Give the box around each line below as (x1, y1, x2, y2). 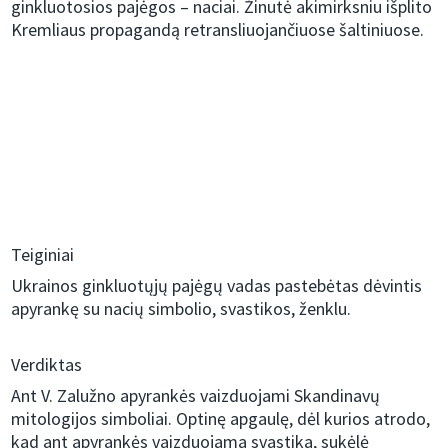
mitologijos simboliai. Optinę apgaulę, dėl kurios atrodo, (11, 407, 431, 431)
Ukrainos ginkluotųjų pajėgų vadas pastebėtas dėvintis (11, 274, 423, 298)
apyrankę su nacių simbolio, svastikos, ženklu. (11, 297, 352, 321)
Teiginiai (11, 243, 75, 267)
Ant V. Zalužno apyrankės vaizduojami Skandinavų (11, 384, 381, 408)
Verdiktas (11, 353, 83, 377)
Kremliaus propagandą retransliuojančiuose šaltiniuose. (11, 18, 425, 42)
